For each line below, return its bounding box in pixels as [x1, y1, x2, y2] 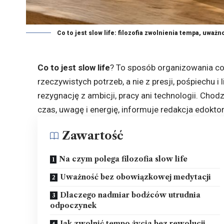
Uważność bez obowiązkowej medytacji [60, 172, 211, 181]
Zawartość [62, 128, 124, 142]
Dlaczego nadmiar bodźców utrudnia [60, 190, 201, 199]
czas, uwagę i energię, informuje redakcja [37, 104, 195, 114]
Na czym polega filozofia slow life [59, 154, 188, 163]
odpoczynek [50, 200, 97, 210]
